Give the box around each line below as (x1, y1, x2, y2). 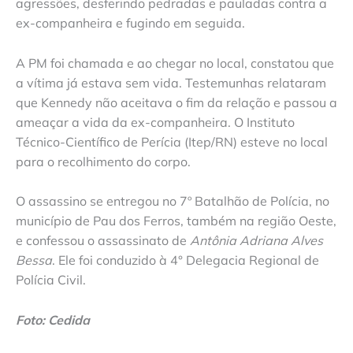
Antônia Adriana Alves (190, 232, 323, 249)
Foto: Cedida (16, 312, 90, 328)
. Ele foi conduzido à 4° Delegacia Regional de (52, 252, 319, 269)
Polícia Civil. (16, 272, 86, 288)
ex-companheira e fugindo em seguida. (16, 15, 245, 32)
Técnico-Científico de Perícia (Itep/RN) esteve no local (16, 133, 328, 150)
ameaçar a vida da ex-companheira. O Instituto (16, 113, 295, 130)
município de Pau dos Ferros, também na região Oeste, (16, 213, 336, 229)
